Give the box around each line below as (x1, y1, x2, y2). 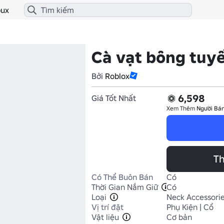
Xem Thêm (166, 104, 196, 112)
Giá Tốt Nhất (91, 93, 136, 103)
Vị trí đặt (91, 202, 123, 212)
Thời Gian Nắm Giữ (91, 182, 158, 192)
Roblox (105, 71, 129, 81)
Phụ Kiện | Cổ (166, 202, 213, 212)
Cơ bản (166, 212, 192, 222)
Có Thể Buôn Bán (91, 172, 153, 182)
